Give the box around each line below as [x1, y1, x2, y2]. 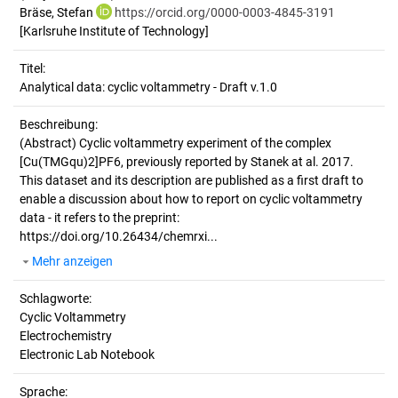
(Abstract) [20, 136, 79, 150]
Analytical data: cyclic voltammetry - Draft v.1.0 [20, 80, 277, 94]
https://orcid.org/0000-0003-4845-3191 [115, 5, 335, 20]
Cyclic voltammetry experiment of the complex [79, 136, 331, 150]
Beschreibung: [20, 117, 98, 131]
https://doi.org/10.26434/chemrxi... [20, 229, 218, 243]
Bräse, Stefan [20, 5, 96, 20]
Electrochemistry [20, 329, 112, 343]
